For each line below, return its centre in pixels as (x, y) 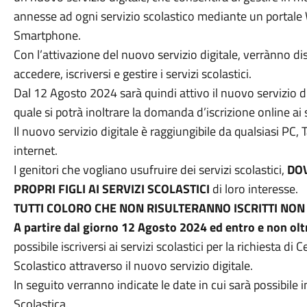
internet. (35, 150)
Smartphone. (47, 35)
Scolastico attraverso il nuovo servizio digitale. (133, 266)
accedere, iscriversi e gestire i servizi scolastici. (132, 74)
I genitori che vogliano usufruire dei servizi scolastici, (150, 170)
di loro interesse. (254, 189)
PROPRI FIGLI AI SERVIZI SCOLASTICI (111, 189)
